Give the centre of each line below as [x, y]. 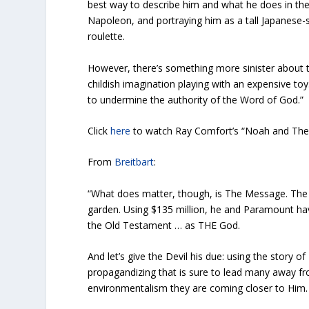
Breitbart [134, 162]
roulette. [107, 37]
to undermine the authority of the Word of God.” [196, 99]
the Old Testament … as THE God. [164, 225]
